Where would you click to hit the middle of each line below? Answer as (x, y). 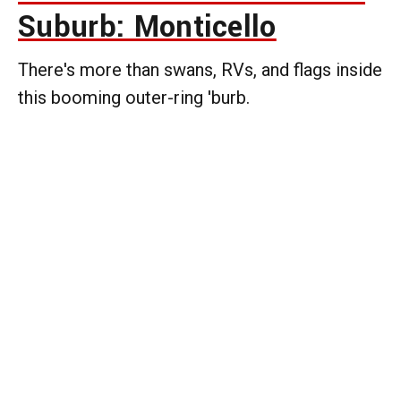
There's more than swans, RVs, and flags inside (200, 69)
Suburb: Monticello (147, 27)
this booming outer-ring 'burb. (134, 97)
